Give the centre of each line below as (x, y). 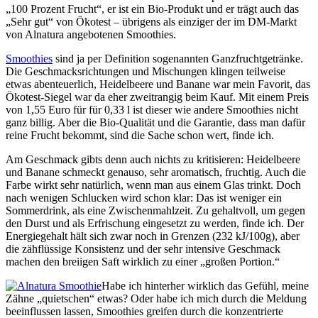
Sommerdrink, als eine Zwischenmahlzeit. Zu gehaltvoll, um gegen (155, 211)
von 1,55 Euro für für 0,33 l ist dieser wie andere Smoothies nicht (152, 110)
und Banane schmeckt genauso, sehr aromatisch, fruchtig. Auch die (156, 172)
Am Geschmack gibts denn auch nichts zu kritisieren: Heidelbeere (153, 160)
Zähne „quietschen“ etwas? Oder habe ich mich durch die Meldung (156, 299)
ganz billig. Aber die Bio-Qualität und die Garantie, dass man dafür (155, 123)
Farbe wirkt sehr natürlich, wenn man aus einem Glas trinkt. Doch (153, 185)
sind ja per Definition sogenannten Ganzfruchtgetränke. (178, 59)
